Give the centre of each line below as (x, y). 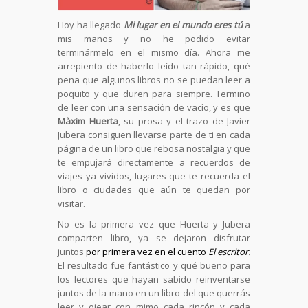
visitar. (71, 203)
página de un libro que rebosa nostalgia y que (154, 148)
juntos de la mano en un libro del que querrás (154, 293)
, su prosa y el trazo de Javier (184, 121)
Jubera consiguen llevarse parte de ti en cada (154, 135)
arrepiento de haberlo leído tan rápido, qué (154, 66)
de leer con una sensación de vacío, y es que (154, 107)
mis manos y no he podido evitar (154, 38)
